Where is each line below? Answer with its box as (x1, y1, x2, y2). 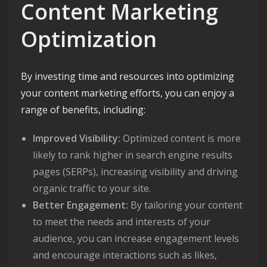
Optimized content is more (120, 132, 241, 145)
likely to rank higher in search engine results (33, 148, 232, 162)
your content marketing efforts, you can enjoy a (21, 86, 234, 100)
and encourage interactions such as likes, (33, 249, 217, 262)
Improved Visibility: (33, 132, 120, 145)
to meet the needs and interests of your (33, 215, 210, 228)
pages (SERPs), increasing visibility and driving (33, 165, 238, 178)
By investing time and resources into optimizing (21, 70, 234, 83)
